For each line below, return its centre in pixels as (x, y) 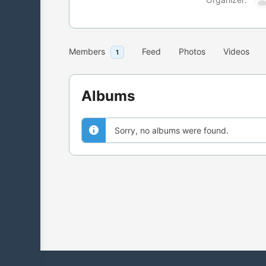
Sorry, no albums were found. (172, 130)
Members (87, 51)
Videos (236, 51)
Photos (192, 51)
